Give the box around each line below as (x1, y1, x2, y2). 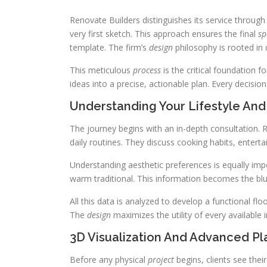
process (133, 64, 161, 76)
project (148, 254, 174, 266)
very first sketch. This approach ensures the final (70, 28, 258, 40)
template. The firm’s (70, 42, 149, 54)
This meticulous (70, 64, 133, 76)
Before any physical (70, 254, 148, 266)
